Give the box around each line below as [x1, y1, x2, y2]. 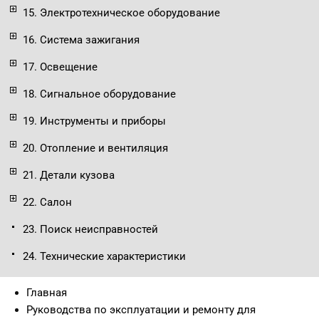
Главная [26, 286, 67, 300]
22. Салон [23, 196, 72, 209]
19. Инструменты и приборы [23, 115, 166, 128]
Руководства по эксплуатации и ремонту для [26, 303, 256, 317]
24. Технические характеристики [23, 250, 186, 263]
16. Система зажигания [23, 33, 140, 47]
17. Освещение [23, 61, 98, 74]
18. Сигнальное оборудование [23, 88, 176, 101]
